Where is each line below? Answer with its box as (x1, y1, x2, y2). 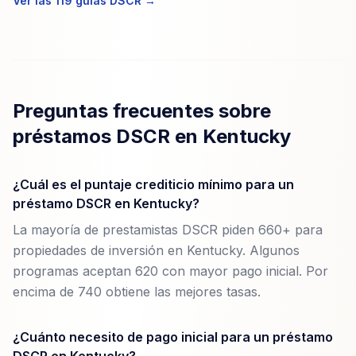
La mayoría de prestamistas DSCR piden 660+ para (13, 222, 323, 238)
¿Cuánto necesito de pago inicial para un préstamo (13, 329, 333, 345)
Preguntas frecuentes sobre (13, 99, 271, 122)
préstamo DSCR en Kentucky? (13, 195, 199, 211)
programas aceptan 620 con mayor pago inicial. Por (13, 263, 328, 279)
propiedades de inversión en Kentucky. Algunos (13, 242, 300, 258)
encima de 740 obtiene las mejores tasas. (13, 284, 261, 300)
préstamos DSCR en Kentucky (13, 125, 291, 148)
